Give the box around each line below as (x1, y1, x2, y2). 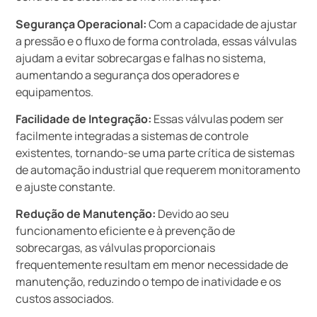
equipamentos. (16, 83, 94, 100)
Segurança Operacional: (16, 16, 147, 32)
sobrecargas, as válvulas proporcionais (16, 240, 216, 256)
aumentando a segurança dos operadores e (16, 67, 240, 83)
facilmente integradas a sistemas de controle (16, 128, 249, 144)
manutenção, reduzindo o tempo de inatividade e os (16, 274, 282, 290)
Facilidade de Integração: (16, 111, 152, 127)
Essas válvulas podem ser (151, 111, 284, 127)
